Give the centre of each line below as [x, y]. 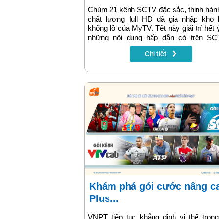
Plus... [104, 199]
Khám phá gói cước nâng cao [93, 186]
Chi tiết [156, 54]
